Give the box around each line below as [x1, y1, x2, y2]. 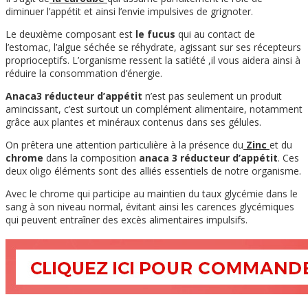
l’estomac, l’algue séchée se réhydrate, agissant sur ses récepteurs [5, 41, 301, 54]
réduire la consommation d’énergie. [5, 67, 162, 80]
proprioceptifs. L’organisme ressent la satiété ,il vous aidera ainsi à [5, 54, 300, 67]
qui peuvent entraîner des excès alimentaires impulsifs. [5, 213, 247, 227]
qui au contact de [178, 27, 255, 41]
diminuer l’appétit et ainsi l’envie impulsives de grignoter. [5, 5, 253, 19]
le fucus [133, 27, 178, 41]
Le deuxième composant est [5, 27, 133, 41]
